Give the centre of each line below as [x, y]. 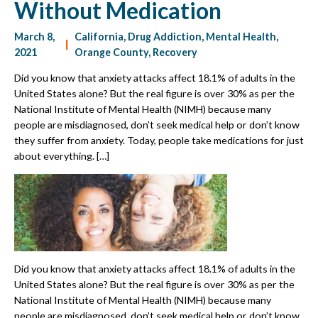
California [99, 36]
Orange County [112, 52]
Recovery [175, 52]
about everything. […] [62, 155]
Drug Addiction [165, 36]
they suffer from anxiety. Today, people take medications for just [159, 140]
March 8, [34, 36]
